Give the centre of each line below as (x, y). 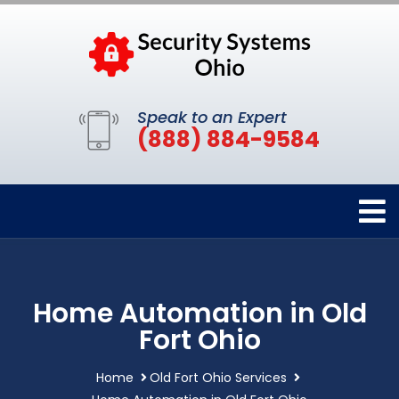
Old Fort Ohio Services (218, 378)
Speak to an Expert (212, 117)
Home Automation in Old (199, 313)
